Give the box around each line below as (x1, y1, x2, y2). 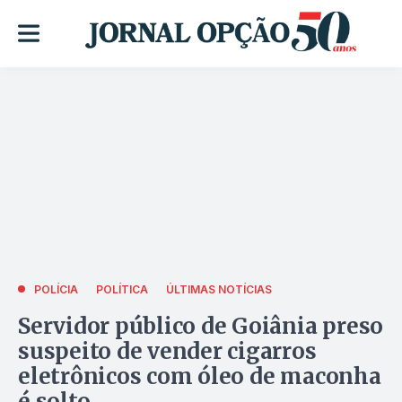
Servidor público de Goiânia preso (18, 311, 384, 340)
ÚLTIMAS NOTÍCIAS (166, 282, 272, 296)
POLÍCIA (34, 282, 78, 296)
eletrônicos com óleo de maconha (18, 362, 381, 390)
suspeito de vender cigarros (18, 336, 317, 365)
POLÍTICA (96, 282, 148, 296)
